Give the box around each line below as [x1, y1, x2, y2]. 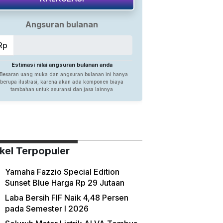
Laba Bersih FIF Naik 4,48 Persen [4, 193, 128, 203]
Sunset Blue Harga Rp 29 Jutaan [4, 178, 124, 188]
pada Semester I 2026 [4, 204, 89, 214]
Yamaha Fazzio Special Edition [4, 167, 119, 177]
